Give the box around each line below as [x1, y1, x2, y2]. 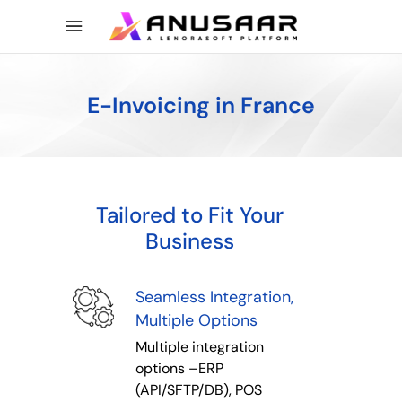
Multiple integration [135, 336, 264, 356]
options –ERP [135, 358, 223, 378]
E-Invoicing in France [87, 90, 315, 120]
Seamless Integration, [135, 285, 293, 308]
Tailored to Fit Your [96, 200, 284, 229]
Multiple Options [135, 309, 258, 331]
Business [145, 226, 234, 255]
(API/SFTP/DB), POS [135, 380, 262, 399]
